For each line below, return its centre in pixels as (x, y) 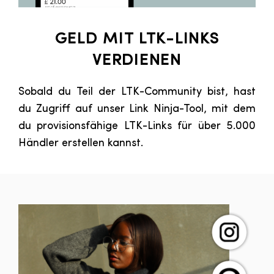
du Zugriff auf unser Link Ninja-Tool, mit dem (137, 109)
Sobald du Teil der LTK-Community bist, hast (137, 92)
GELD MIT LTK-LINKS (137, 40)
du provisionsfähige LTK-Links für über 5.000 (137, 127)
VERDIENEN (137, 61)
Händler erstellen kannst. (81, 144)
